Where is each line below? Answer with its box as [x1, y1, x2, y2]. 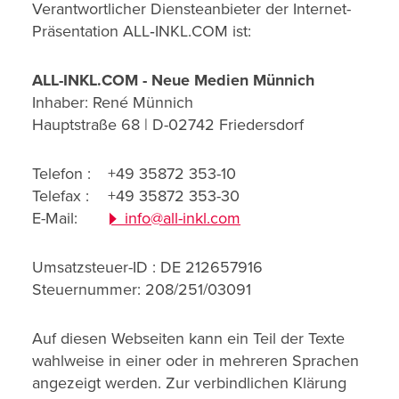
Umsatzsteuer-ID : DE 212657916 [32, 257, 263, 277]
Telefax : [32, 186, 89, 206]
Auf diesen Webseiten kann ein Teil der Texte [32, 329, 345, 348]
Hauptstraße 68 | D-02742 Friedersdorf [32, 115, 304, 134]
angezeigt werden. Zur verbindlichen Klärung [32, 373, 346, 393]
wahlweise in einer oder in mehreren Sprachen [32, 351, 359, 370]
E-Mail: [32, 208, 77, 228]
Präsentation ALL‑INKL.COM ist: [32, 21, 251, 41]
